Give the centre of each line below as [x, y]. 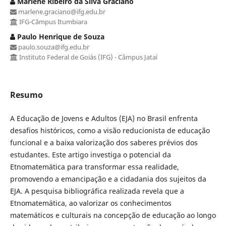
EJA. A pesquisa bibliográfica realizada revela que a [97, 191]
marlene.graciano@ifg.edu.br [61, 11]
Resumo [26, 95]
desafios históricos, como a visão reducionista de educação [110, 130]
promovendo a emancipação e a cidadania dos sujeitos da [108, 179]
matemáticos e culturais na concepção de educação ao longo [113, 215]
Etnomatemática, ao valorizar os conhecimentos [91, 203]
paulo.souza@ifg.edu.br [53, 47]
